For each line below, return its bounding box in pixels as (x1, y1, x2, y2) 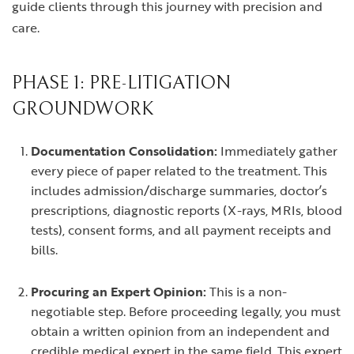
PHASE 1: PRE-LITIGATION (12, 72, 231, 94)
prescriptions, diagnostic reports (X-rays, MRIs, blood (31, 201, 342, 220)
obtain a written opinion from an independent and (31, 322, 330, 341)
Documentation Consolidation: (31, 141, 217, 160)
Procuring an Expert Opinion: (31, 282, 206, 301)
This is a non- (206, 282, 287, 301)
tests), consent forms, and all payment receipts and (31, 220, 331, 239)
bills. (31, 240, 58, 259)
